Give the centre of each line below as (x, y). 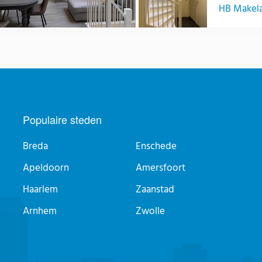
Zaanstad (155, 190)
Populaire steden (62, 120)
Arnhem (39, 212)
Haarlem (40, 190)
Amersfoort (161, 168)
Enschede (156, 147)
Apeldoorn (46, 168)
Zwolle (151, 212)
